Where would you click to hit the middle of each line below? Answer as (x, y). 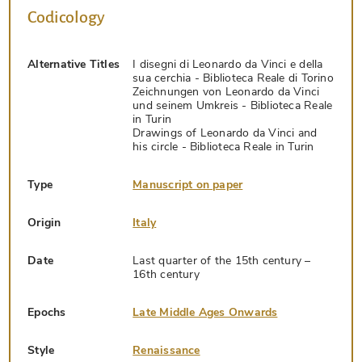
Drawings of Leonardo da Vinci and (225, 133)
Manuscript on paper (188, 185)
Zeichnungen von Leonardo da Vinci (226, 92)
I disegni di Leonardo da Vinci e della (228, 64)
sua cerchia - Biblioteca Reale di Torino (233, 78)
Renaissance (166, 350)
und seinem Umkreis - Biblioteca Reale (233, 105)
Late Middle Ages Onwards (205, 312)
